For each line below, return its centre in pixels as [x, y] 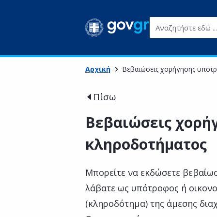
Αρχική [98, 69]
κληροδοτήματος [146, 144]
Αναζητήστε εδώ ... [183, 22]
